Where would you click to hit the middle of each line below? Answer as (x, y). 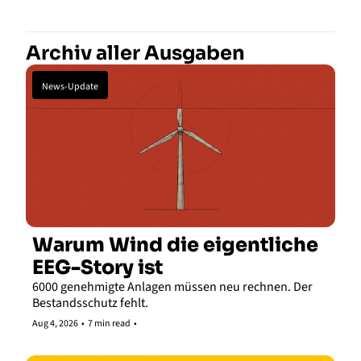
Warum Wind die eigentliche (175, 245)
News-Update (70, 87)
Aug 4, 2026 (55, 323)
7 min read (109, 323)
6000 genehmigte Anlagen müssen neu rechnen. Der (172, 286)
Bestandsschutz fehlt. (90, 303)
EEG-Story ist (98, 267)
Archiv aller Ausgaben (135, 54)
